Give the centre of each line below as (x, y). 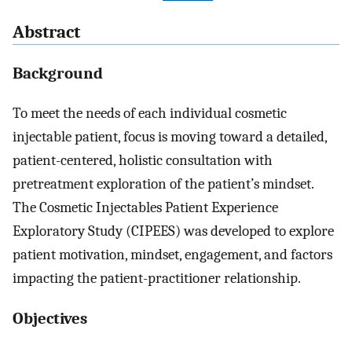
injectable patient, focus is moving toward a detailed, (170, 136)
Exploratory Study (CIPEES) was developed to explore (173, 231)
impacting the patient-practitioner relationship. (157, 278)
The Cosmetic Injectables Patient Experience (145, 207)
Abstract (46, 33)
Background (58, 73)
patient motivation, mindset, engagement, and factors (172, 254)
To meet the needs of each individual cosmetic (150, 113)
